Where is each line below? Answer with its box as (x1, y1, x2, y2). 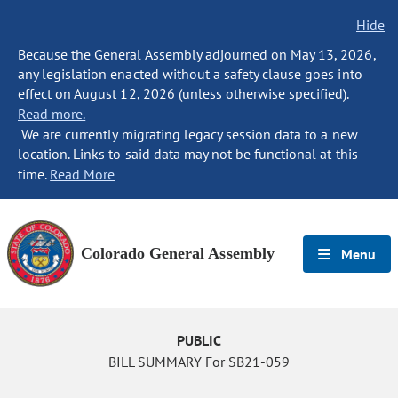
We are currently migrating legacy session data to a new (18, 125, 358, 143)
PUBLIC (176, 331, 222, 349)
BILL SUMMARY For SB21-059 (107, 353, 291, 370)
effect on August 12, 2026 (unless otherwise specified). (18, 84, 349, 102)
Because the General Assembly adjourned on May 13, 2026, (18, 45, 376, 63)
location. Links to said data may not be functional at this (18, 145, 358, 163)
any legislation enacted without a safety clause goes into (18, 65, 362, 83)
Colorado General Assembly (81, 244, 275, 262)
